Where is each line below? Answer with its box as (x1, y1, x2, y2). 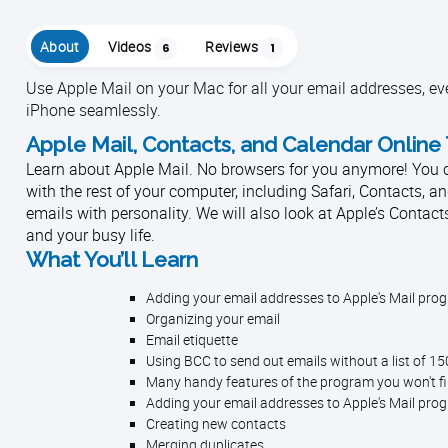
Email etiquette (146, 331, 238, 349)
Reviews (205, 38, 259, 56)
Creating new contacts (146, 415, 286, 433)
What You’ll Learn (26, 247, 198, 272)
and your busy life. (26, 224, 155, 246)
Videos (107, 38, 152, 56)
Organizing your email (146, 310, 280, 328)
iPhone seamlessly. (26, 99, 161, 121)
